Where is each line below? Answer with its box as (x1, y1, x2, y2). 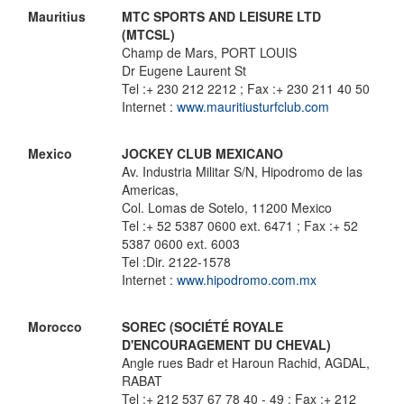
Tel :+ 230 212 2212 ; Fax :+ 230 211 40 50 (122, 79, 370, 97)
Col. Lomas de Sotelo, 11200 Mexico (122, 198, 332, 216)
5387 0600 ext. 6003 (122, 234, 240, 252)
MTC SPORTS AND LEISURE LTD (122, 7, 321, 25)
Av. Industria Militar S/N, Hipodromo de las (122, 162, 363, 180)
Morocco (28, 317, 82, 335)
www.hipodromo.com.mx (177, 271, 317, 289)
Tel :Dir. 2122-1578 (122, 252, 231, 271)
